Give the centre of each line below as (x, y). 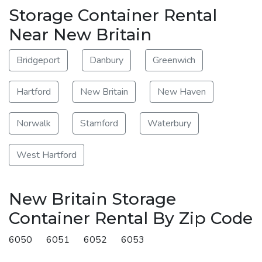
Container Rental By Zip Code (131, 218)
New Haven (182, 92)
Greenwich (174, 60)
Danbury (106, 60)
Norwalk (34, 123)
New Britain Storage (92, 199)
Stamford (99, 123)
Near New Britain (80, 34)
